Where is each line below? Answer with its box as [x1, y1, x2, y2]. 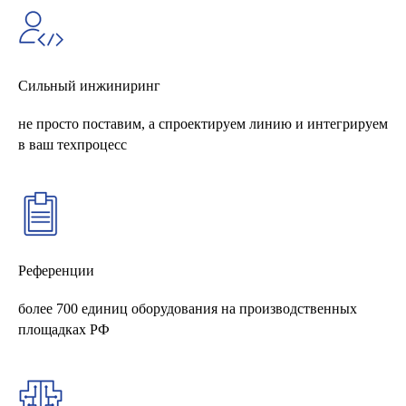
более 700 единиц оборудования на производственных [18, 300, 357, 316]
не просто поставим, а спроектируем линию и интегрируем [18, 115, 388, 131]
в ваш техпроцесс [18, 136, 127, 152]
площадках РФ [18, 321, 110, 337]
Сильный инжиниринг [18, 77, 160, 93]
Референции [18, 262, 94, 278]
